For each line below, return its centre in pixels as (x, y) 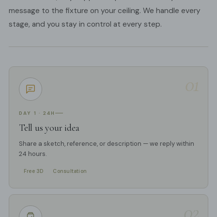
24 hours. (33, 154)
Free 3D (34, 171)
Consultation (70, 171)
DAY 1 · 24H (37, 113)
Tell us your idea (49, 128)
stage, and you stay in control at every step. (85, 24)
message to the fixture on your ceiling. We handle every (105, 10)
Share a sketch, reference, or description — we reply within (107, 143)
